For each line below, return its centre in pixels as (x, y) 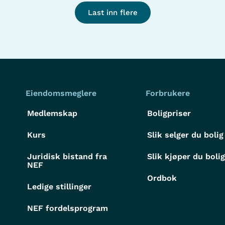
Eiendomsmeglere (61, 93)
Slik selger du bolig (186, 135)
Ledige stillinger (59, 186)
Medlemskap (52, 113)
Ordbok (162, 178)
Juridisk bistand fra (67, 156)
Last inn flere (113, 12)
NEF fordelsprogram (67, 208)
